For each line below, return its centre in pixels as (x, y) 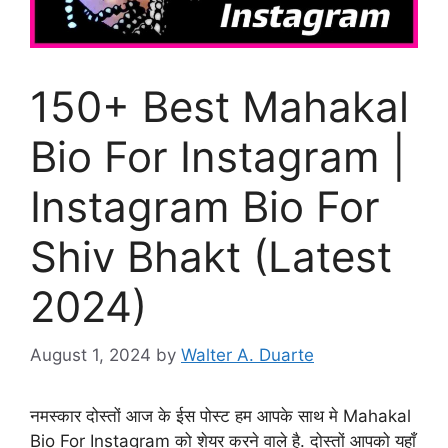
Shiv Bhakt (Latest (211, 256)
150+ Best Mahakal (219, 106)
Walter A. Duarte (247, 355)
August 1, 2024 (90, 355)
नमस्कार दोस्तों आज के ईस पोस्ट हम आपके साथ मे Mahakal (220, 416)
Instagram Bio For (205, 206)
